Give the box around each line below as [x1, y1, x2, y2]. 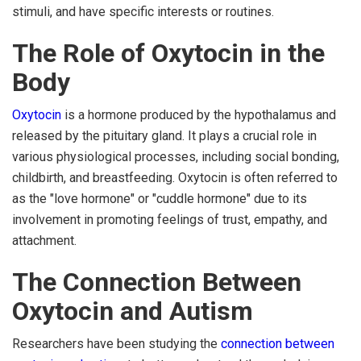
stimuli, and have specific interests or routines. [12, 3, 274, 19]
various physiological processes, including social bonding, [12, 148, 339, 164]
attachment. [12, 232, 77, 248]
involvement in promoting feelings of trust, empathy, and [12, 211, 327, 227]
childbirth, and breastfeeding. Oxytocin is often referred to [12, 169, 338, 185]
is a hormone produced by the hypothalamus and [64, 106, 336, 122]
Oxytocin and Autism [12, 295, 253, 326]
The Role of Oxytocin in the [12, 37, 325, 68]
